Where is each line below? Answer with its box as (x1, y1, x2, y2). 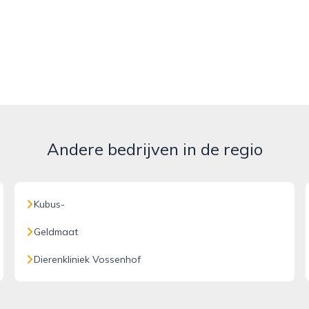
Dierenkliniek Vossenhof (34, 253, 141, 266)
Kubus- (34, 198, 66, 210)
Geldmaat (34, 226, 79, 238)
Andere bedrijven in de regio (46, 139, 263, 159)
